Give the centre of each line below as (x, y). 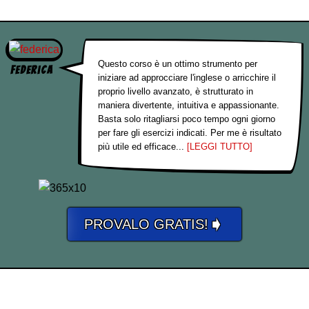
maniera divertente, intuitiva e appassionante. (189, 105)
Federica (31, 70)
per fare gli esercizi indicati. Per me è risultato (190, 133)
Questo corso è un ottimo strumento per (178, 64)
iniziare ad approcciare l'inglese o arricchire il (187, 78)
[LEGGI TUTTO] (220, 147)
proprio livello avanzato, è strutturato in (176, 91)
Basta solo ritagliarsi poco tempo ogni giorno (187, 119)
